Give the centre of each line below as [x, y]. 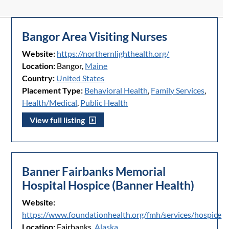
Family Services [178, 90]
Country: [39, 78]
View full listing [58, 120]
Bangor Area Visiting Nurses [95, 37]
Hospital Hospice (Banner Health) [108, 186]
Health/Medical [50, 103]
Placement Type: [53, 90]
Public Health [104, 103]
